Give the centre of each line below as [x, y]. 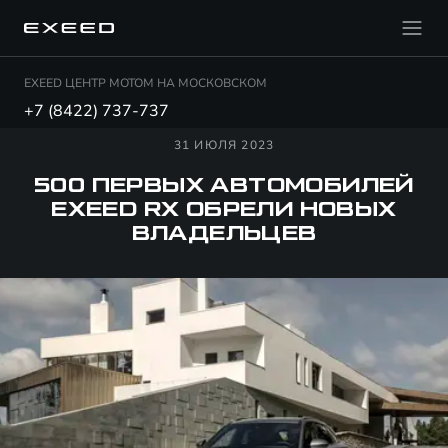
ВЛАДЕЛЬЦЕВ [224, 234]
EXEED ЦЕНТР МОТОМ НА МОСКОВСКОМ [145, 83]
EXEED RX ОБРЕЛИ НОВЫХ [224, 210]
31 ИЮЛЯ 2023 [224, 145]
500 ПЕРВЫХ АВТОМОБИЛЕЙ [224, 186]
